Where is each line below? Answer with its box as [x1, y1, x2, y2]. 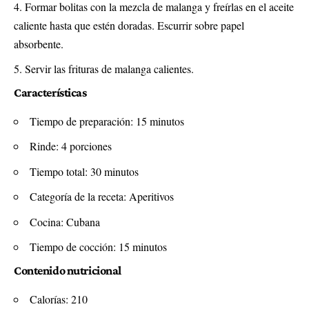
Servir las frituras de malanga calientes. [25, 61, 194, 77]
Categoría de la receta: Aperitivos [30, 189, 174, 204]
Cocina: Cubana [30, 214, 100, 229]
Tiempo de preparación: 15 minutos [30, 113, 184, 128]
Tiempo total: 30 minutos [30, 163, 139, 179]
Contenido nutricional [14, 263, 121, 277]
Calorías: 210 [30, 292, 88, 307]
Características [14, 85, 87, 99]
